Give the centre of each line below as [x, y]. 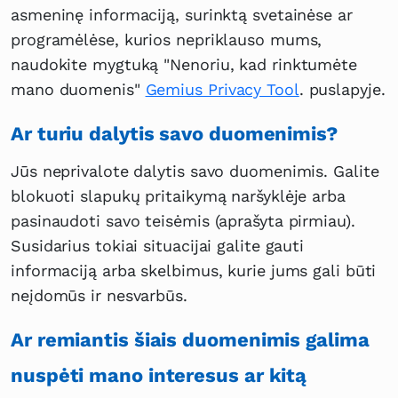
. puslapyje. [342, 90]
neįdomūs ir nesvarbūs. [99, 296]
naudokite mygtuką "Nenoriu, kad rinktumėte [184, 65]
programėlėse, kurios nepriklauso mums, [167, 40]
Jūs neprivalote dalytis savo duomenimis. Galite [195, 171]
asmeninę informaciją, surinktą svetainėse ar [182, 15]
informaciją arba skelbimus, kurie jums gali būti [194, 271]
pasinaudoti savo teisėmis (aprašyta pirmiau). [183, 221]
